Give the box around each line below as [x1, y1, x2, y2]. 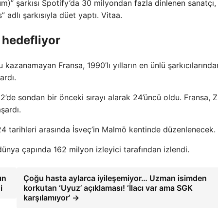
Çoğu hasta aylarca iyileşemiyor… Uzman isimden [23, 173, 207, 183]
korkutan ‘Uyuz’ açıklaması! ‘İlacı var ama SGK [23, 182, 193, 193]
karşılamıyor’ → [23, 192, 79, 202]
